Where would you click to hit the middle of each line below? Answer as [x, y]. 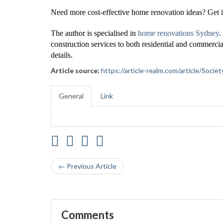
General [71, 96]
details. [62, 55]
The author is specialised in [93, 33]
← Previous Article [87, 166]
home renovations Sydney [178, 33]
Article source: [75, 70]
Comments [88, 215]
